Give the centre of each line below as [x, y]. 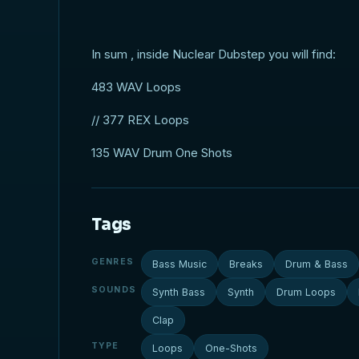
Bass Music [180, 264]
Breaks [246, 264]
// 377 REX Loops [141, 120]
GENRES [113, 262]
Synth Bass [179, 292]
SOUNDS [114, 290]
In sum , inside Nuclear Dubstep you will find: [214, 54]
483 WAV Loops [137, 87]
